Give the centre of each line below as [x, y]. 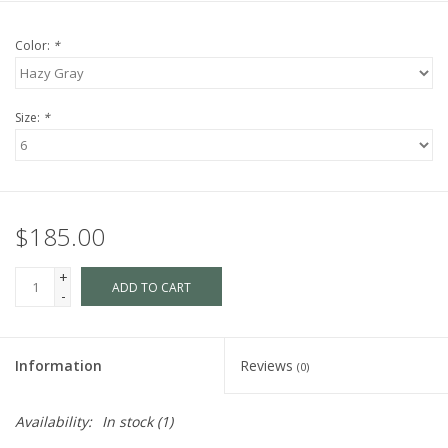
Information [58, 366]
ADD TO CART [151, 288]
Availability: [53, 422]
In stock [127, 422]
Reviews [268, 366]
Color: [34, 46]
